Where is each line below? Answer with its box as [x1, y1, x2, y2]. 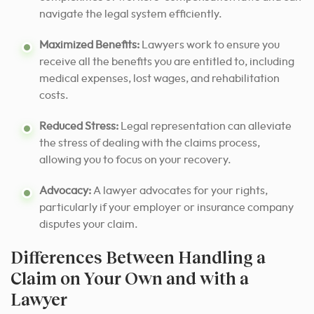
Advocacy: [39, 185, 91, 197]
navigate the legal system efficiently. [39, 8, 222, 20]
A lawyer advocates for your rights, [91, 185, 268, 197]
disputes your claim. [39, 219, 138, 231]
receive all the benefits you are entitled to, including [39, 56, 294, 68]
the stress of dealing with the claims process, [39, 137, 260, 149]
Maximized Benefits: [39, 39, 139, 51]
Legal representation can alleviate [118, 121, 292, 132]
